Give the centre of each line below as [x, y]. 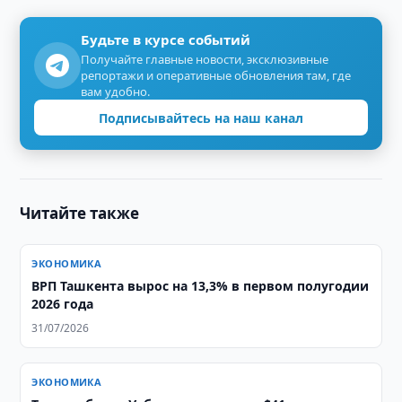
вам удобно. [116, 92]
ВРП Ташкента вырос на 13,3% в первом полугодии [201, 286]
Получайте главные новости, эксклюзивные [205, 59]
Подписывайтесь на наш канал [201, 118]
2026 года [63, 304]
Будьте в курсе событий [166, 39]
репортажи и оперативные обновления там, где [216, 75]
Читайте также [80, 213]
